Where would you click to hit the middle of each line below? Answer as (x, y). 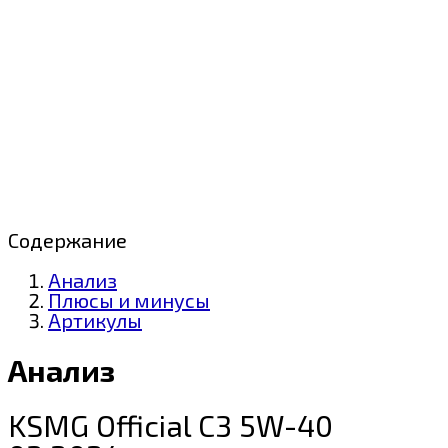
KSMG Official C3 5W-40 (170, 424)
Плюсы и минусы (129, 299)
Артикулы (95, 319)
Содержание (67, 239)
